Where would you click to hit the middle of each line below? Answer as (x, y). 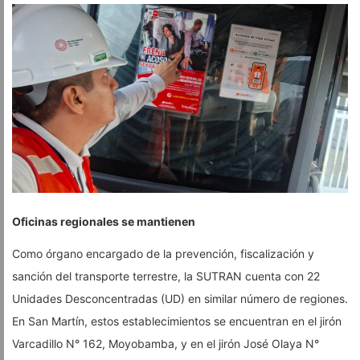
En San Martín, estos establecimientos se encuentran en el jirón (177, 321)
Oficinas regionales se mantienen (104, 222)
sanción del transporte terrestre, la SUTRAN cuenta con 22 (166, 276)
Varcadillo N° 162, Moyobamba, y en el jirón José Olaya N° (166, 344)
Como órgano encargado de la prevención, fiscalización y (163, 254)
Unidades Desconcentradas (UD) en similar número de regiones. (180, 299)
